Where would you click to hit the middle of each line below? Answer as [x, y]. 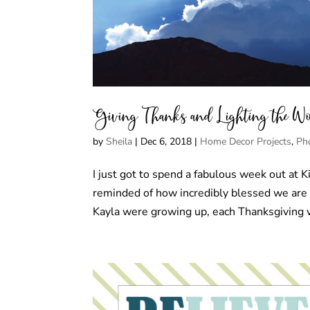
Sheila [119, 142]
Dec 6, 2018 [166, 142]
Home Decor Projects [246, 142]
